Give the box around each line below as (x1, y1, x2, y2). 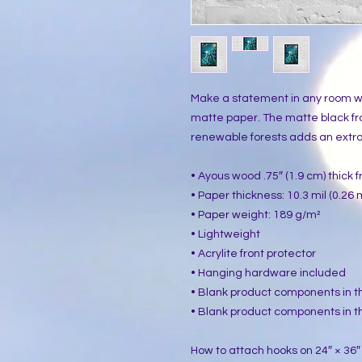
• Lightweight (191, 229, 260, 240)
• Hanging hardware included (191, 267, 346, 279)
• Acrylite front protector (191, 248, 316, 259)
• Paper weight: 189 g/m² (191, 209, 321, 221)
